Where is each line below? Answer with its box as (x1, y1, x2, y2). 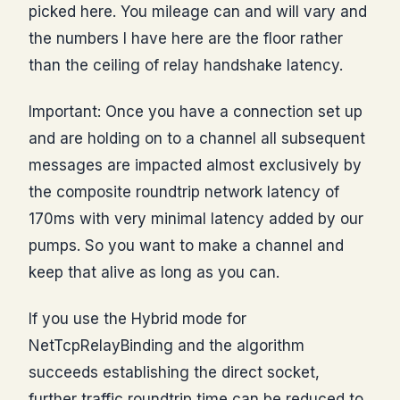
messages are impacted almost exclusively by (29, 155, 362, 174)
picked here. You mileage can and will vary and (29, 2, 367, 21)
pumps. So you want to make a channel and (29, 236, 344, 254)
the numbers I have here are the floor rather (29, 29, 343, 47)
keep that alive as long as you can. (29, 262, 279, 281)
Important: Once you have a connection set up (29, 102, 362, 121)
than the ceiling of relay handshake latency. (29, 55, 343, 74)
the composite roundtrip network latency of (29, 182, 339, 201)
